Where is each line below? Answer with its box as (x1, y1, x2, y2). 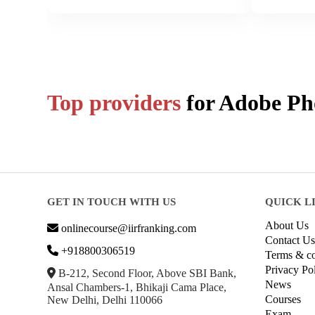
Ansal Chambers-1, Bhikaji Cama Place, (47, 281, 226, 293)
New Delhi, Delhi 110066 (47, 293, 162, 306)
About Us (265, 219, 309, 231)
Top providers (47, 89, 186, 115)
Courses (265, 292, 301, 305)
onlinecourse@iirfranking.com (61, 221, 196, 234)
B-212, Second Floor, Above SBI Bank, (56, 266, 236, 279)
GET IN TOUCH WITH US (47, 195, 176, 207)
